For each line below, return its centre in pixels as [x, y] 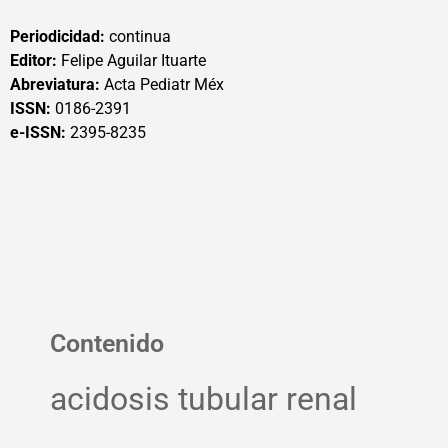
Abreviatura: [55, 84]
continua [138, 36]
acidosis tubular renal [203, 399]
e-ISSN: [40, 132]
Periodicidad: [57, 36]
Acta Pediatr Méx [162, 84]
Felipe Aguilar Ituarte [131, 60]
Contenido [107, 344]
